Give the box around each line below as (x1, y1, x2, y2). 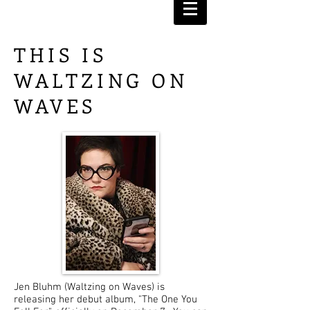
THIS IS (14, 42, 107, 67)
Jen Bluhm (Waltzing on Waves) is (14, 281, 165, 293)
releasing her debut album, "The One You (14, 293, 197, 306)
